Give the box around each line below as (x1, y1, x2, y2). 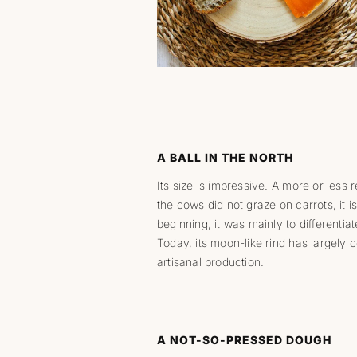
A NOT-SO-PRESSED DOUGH (156, 333, 331, 347)
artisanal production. (156, 255, 265, 269)
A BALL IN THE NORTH (156, 151, 293, 164)
